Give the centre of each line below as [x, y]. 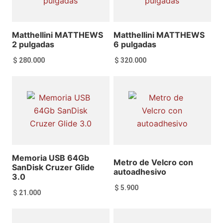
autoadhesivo [140, 172]
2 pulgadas [33, 44]
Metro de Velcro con [154, 163]
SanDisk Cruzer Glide [54, 167]
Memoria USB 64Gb [51, 158]
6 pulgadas [135, 44]
